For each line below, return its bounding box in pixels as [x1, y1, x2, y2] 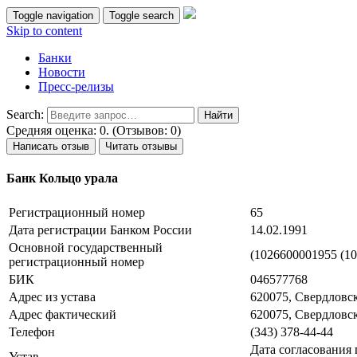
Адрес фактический [9, 307, 116, 321]
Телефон [9, 324, 55, 339]
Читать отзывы [105, 140, 177, 152]
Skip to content [6, 24, 82, 37]
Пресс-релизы [38, 80, 114, 93]
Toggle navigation [13, 10, 93, 22]
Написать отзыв [13, 140, 89, 152]
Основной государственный [9, 240, 163, 254]
